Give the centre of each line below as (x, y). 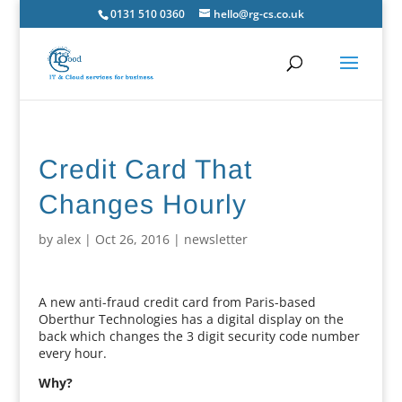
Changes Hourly (142, 204)
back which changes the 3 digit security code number (199, 336)
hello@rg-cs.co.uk (258, 14)
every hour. (72, 353)
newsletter (215, 239)
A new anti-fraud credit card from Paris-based (177, 302)
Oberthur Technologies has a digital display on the (191, 319)
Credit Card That (145, 169)
